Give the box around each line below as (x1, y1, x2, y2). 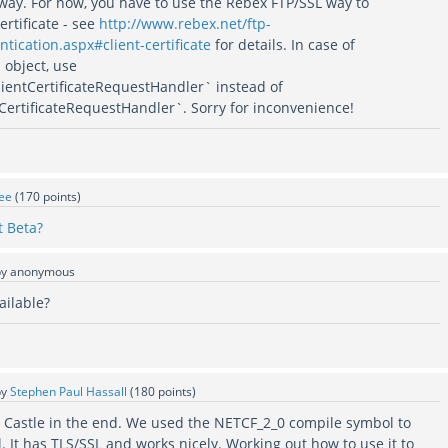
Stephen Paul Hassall (10, 382, 128, 400)
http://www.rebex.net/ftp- (99, 13, 272, 33)
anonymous (10, 262, 76, 280)
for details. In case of (211, 34, 356, 54)
